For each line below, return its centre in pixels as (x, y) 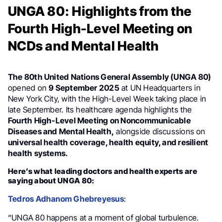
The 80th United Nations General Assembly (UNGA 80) (110, 77)
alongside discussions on (160, 131)
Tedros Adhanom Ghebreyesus (66, 199)
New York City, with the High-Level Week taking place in (107, 99)
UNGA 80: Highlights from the (100, 11)
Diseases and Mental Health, (61, 131)
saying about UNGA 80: (51, 181)
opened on (28, 88)
